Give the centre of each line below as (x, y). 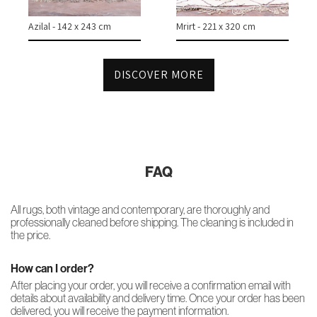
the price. (30, 235)
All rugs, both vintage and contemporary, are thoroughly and (140, 209)
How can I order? (52, 269)
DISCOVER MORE (158, 75)
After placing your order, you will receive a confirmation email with (151, 285)
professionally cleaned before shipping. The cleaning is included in (152, 222)
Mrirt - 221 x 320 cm (216, 26)
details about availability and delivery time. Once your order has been (158, 298)
